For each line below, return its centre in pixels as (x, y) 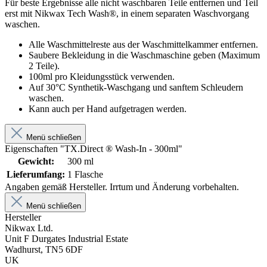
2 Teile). (44, 66)
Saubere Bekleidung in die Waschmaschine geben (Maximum (144, 55)
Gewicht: (36, 161)
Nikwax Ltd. (29, 228)
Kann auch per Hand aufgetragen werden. (108, 108)
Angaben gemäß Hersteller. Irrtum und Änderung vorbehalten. (122, 187)
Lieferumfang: (36, 174)
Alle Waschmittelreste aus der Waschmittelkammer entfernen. (143, 44)
